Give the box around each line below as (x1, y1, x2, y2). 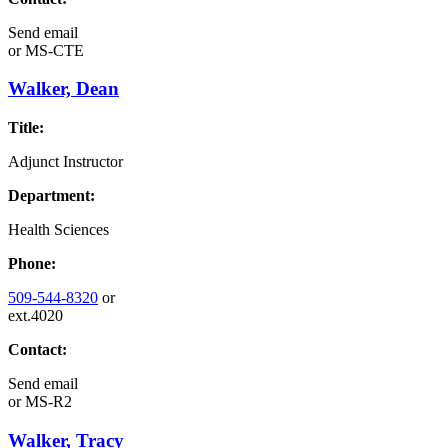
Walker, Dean (8, 78, 119, 100)
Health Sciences (8, 221, 109, 239)
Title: (8, 119, 44, 137)
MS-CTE (21, 41, 84, 59)
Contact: (8, 341, 67, 359)
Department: (8, 187, 95, 205)
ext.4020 (8, 307, 63, 325)
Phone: (8, 255, 56, 273)
